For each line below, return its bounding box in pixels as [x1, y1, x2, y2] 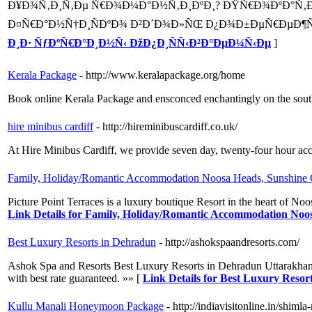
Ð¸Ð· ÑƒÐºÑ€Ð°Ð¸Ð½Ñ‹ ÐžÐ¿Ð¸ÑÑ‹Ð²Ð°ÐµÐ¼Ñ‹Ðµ [8, 37, 271, 49]
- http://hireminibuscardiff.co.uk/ [96, 120, 237, 133]
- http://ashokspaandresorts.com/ [159, 236, 299, 249]
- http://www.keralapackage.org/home [79, 69, 245, 81]
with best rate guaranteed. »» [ [8, 272, 143, 285]
